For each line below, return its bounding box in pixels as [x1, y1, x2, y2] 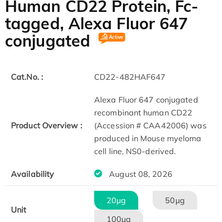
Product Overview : [11, 120, 82, 131]
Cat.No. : [11, 72, 43, 82]
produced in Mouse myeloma [94, 133, 202, 144]
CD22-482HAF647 [94, 72, 166, 82]
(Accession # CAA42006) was [94, 120, 207, 131]
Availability [11, 169, 55, 179]
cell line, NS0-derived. [94, 146, 176, 157]
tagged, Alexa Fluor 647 [5, 13, 188, 34]
